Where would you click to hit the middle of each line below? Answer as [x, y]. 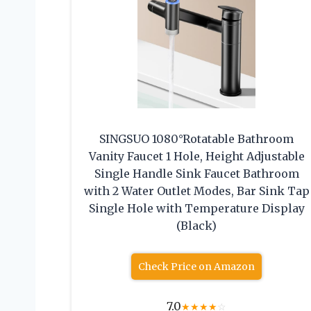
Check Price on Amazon [197, 267]
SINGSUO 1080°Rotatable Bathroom [197, 139]
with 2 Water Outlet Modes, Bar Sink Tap [196, 191]
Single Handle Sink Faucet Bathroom [196, 174]
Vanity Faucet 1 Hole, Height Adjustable [196, 157]
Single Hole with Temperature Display [196, 209]
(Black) [197, 226]
